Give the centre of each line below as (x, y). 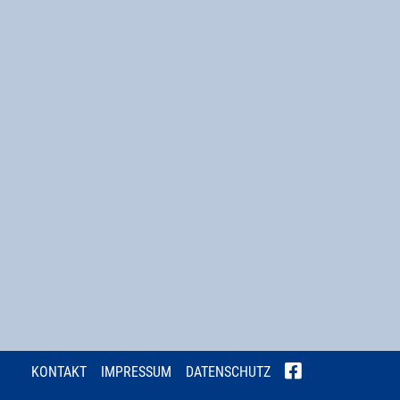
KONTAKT (59, 372)
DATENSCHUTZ (228, 372)
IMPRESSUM (136, 372)
